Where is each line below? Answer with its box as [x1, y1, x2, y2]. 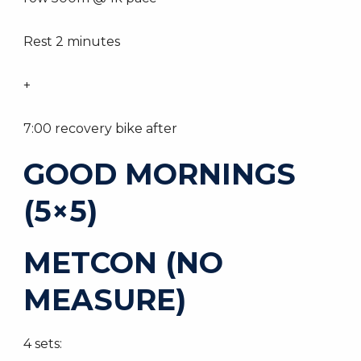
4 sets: [23, 336, 62, 351]
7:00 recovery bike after [23, 121, 177, 136]
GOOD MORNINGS [23, 156, 296, 192]
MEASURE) [23, 282, 186, 317]
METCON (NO [23, 245, 223, 280]
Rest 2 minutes [23, 34, 120, 49]
